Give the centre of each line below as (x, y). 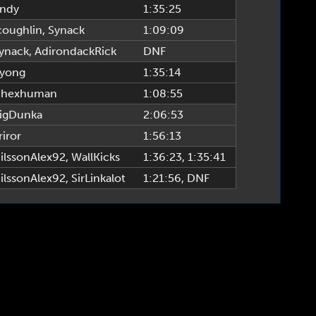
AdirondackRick (75, 51)
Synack (66, 30)
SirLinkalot (98, 178)
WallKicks (95, 157)
